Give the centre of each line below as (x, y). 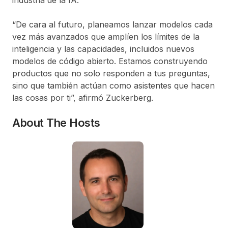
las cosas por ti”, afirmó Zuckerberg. (83, 97)
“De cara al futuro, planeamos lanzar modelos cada (112, 24)
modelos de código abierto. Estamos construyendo (110, 61)
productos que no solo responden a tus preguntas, (111, 73)
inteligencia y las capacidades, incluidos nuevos (103, 49)
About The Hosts (56, 122)
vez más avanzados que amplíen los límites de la (106, 36)
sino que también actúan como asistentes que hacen (113, 85)
